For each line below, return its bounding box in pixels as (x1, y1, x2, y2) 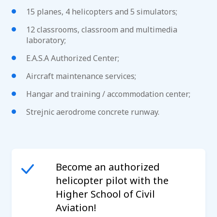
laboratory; (26, 34, 66, 46)
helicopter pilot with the (55, 173, 169, 187)
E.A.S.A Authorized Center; (26, 52, 119, 63)
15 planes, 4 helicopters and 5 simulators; (26, 6, 177, 17)
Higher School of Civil (55, 187, 155, 201)
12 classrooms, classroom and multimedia (26, 24, 177, 35)
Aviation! (55, 201, 96, 214)
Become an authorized (55, 160, 160, 173)
